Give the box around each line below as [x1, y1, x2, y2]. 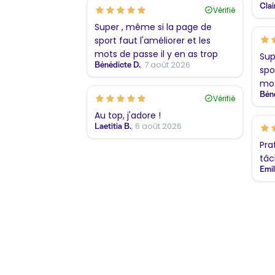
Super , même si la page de [95, 20, 212, 33]
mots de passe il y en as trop [95, 47, 218, 60]
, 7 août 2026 [141, 58, 190, 71]
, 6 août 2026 [131, 120, 182, 132]
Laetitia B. [95, 121, 131, 131]
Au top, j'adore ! [95, 109, 161, 122]
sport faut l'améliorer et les [95, 34, 211, 47]
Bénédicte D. [95, 60, 141, 69]
